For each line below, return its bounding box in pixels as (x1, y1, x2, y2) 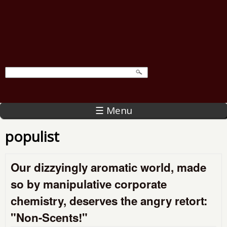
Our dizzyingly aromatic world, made (11, 159, 206, 175)
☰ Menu (95, 103, 132, 117)
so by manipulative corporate (11, 175, 167, 192)
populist (5, 126, 59, 146)
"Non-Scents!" (11, 209, 88, 225)
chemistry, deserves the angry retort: (11, 192, 207, 209)
